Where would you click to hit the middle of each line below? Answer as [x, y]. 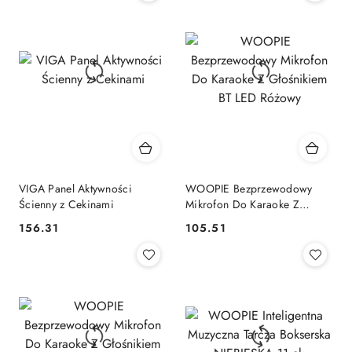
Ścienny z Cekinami [67, 204]
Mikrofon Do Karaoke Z [242, 204]
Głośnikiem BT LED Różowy [253, 220]
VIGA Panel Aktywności [75, 188]
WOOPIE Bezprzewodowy [249, 188]
